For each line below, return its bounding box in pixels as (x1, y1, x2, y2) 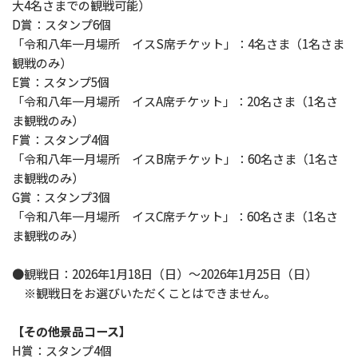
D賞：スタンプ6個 (12, 16, 111, 34)
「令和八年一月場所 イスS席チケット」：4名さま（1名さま (12, 35, 344, 53)
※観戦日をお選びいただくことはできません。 (12, 284, 276, 302)
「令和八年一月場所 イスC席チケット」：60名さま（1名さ (12, 208, 338, 225)
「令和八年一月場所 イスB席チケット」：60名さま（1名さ (12, 150, 339, 168)
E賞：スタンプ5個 (12, 74, 109, 91)
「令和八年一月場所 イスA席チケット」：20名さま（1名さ (12, 93, 338, 110)
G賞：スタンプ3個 (12, 189, 110, 206)
